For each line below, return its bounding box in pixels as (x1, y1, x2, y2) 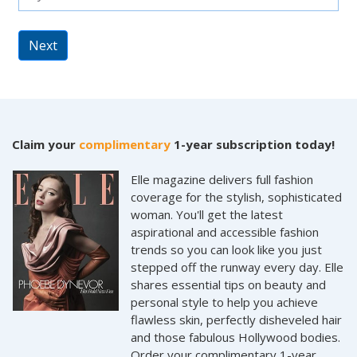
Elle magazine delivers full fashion (131, 171, 314, 187)
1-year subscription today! (171, 136, 335, 152)
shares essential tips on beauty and (131, 277, 327, 292)
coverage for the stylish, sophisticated (131, 189, 343, 205)
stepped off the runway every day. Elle (131, 259, 344, 275)
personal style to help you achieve (131, 294, 319, 310)
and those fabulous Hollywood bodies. (131, 329, 341, 345)
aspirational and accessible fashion (131, 224, 320, 240)
